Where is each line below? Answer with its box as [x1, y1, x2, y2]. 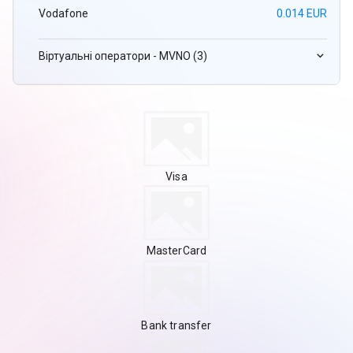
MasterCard [146, 244, 207, 258]
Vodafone [39, 7, 88, 20]
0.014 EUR [277, 7, 327, 20]
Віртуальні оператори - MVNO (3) [39, 49, 207, 62]
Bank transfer [141, 318, 212, 332]
